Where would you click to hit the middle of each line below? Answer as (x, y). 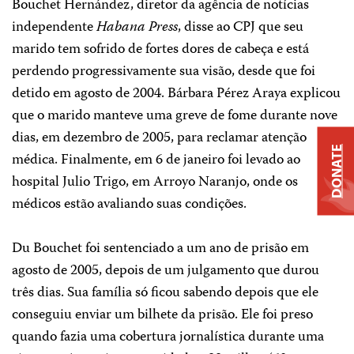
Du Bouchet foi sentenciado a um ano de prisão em (160, 249)
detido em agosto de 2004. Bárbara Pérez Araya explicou (176, 94)
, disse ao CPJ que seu (241, 28)
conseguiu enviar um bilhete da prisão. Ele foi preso (162, 315)
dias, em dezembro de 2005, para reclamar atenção (159, 138)
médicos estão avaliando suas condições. (129, 205)
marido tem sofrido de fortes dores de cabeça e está (160, 50)
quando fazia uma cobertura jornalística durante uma (168, 337)
